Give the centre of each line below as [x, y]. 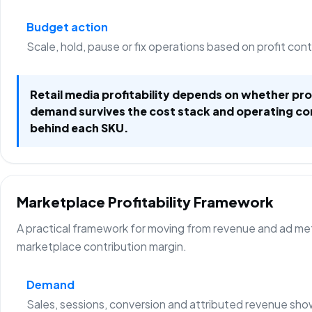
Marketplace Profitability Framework [146, 202]
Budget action [67, 26]
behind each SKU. [80, 127]
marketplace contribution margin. [102, 247]
